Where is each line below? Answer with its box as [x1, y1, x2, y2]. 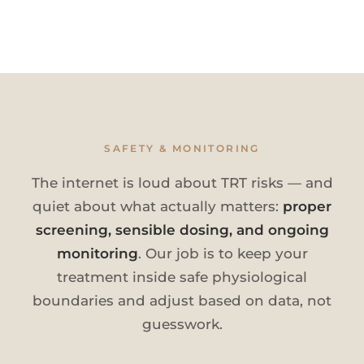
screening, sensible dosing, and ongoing [35, 221, 329, 238]
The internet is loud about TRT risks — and [31, 174, 333, 191]
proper [283, 197, 331, 214]
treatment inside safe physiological [57, 268, 307, 285]
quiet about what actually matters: [32, 197, 283, 214]
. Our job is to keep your [137, 245, 308, 262]
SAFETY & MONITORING [104, 141, 260, 154]
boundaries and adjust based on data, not [32, 292, 331, 309]
